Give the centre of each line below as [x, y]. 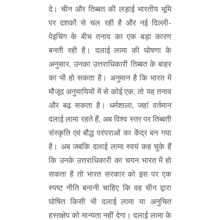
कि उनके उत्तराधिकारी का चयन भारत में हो [110, 161]
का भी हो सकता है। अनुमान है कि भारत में [110, 78]
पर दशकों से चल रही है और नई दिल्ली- [110, 23]
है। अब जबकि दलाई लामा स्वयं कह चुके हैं [110, 147]
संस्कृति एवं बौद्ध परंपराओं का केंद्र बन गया [110, 133]
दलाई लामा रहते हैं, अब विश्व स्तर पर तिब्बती [110, 119]
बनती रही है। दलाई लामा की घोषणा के [110, 51]
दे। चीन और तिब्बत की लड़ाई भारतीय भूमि [110, 9]
